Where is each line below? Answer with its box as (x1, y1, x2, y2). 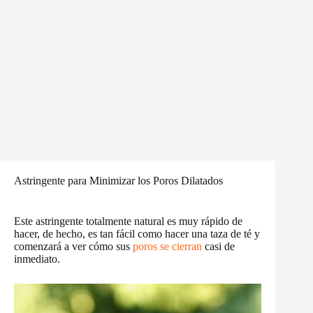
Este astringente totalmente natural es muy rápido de (14, 215, 242, 227)
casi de (202, 240, 235, 252)
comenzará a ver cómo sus (14, 240, 133, 252)
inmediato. (14, 253, 60, 265)
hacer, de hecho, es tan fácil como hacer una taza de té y (14, 228, 260, 240)
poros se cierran (133, 240, 202, 252)
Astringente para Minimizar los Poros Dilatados (14, 175, 223, 187)
